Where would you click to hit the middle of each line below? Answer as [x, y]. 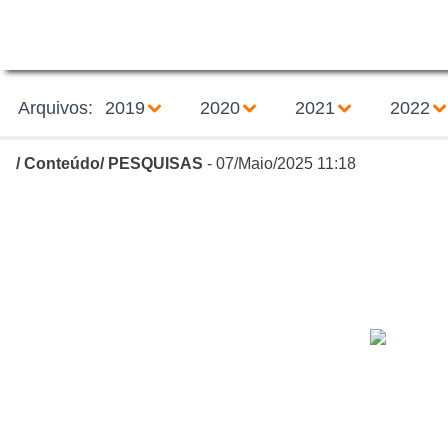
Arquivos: [55, 108]
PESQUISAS [155, 163]
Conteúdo [62, 163]
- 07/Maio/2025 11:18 [279, 163]
